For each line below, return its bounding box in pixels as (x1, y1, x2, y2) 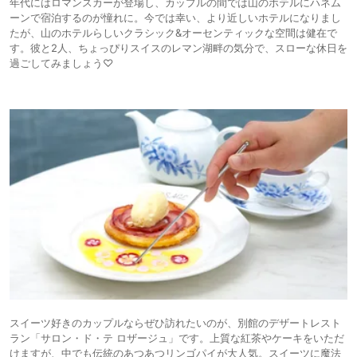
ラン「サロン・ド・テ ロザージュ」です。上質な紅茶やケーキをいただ (10, 331, 344, 344)
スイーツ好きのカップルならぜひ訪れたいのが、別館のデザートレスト (10, 316, 341, 329)
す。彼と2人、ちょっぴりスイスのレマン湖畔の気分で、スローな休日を (10, 41, 347, 55)
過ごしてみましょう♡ (10, 57, 113, 70)
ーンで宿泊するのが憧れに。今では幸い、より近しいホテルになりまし (10, 11, 341, 25)
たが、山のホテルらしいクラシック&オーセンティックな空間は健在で (10, 26, 337, 40)
